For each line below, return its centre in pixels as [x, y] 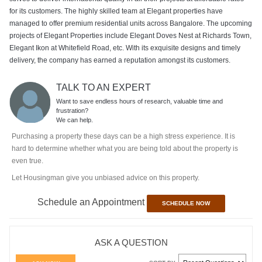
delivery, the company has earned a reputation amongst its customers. [120, 60]
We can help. [74, 120]
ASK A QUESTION [131, 242]
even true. [27, 161]
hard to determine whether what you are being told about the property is [125, 148]
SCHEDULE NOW [186, 203]
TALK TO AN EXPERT [103, 87]
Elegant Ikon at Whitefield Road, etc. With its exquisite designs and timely [125, 48]
